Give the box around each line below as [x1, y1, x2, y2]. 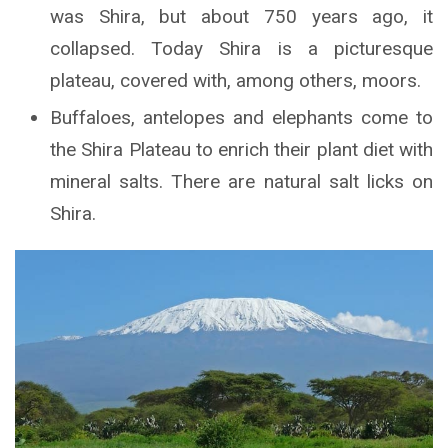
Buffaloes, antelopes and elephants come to [50, 106, 433, 130]
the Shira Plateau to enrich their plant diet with [50, 138, 433, 162]
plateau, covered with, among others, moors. [50, 69, 421, 93]
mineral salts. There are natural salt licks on [50, 170, 433, 194]
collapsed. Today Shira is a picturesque [50, 37, 433, 61]
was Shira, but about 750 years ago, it [50, 5, 433, 29]
